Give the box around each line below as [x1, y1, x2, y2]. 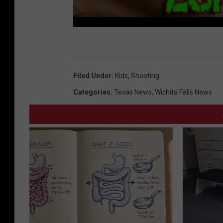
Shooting [131, 72, 159, 80]
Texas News [114, 88, 152, 97]
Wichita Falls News [155, 88, 212, 97]
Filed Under [73, 72, 111, 80]
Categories [73, 88, 111, 97]
